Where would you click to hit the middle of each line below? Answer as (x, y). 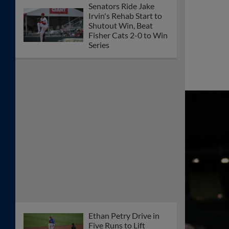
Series (99, 44)
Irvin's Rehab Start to (125, 15)
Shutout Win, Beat (121, 25)
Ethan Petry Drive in (124, 215)
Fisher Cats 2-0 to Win (128, 35)
